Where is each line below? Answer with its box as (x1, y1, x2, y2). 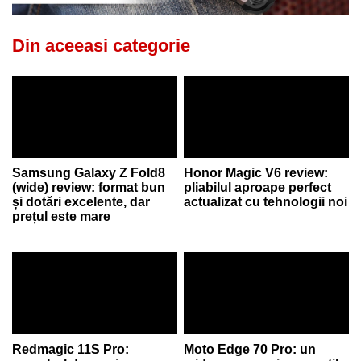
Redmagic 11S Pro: (12, 342, 129, 357)
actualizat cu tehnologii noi (184, 194, 348, 209)
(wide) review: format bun (12, 180, 165, 194)
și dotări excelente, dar (12, 194, 150, 209)
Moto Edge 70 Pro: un (184, 342, 317, 357)
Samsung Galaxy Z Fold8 (12, 165, 165, 180)
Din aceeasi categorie (12, 35, 190, 56)
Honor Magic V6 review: (184, 165, 329, 180)
